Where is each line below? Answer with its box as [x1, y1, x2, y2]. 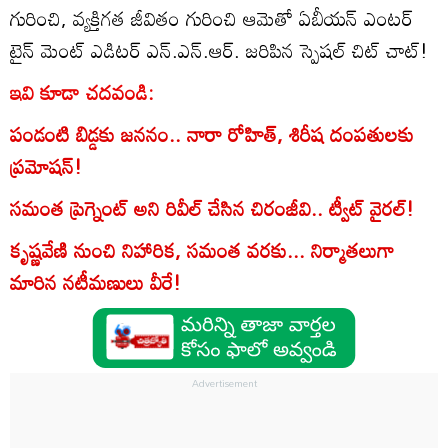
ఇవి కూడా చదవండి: [10, 71, 153, 112]
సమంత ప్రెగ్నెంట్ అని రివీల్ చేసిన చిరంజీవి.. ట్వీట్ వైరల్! [10, 187, 414, 228]
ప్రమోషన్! [10, 145, 82, 186]
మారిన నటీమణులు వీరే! [10, 261, 181, 302]
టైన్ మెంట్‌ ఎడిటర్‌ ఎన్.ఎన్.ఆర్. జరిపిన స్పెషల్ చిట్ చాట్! [10, 29, 428, 70]
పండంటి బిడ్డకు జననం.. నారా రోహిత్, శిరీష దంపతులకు [10, 113, 414, 154]
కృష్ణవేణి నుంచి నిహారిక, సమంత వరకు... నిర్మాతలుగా [10, 229, 394, 270]
